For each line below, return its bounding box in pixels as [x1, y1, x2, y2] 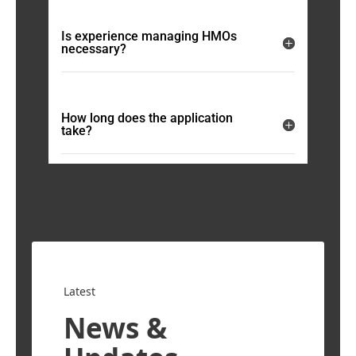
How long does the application [61, 110, 234, 126]
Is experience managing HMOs [61, 28, 238, 44]
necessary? [61, 41, 127, 56]
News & [64, 309, 168, 347]
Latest [64, 284, 96, 300]
